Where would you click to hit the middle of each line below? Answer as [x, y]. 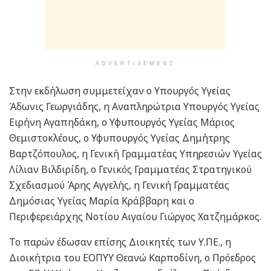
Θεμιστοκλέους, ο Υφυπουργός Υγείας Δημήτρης [119, 138]
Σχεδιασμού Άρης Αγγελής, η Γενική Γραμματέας [119, 185]
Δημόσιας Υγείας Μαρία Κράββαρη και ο [102, 201]
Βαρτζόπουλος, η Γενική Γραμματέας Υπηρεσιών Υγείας [135, 154]
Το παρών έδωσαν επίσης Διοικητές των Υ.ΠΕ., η [120, 242]
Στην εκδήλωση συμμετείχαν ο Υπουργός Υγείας [120, 91]
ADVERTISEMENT [135, 64]
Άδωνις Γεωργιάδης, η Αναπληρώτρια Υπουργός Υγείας [134, 107]
